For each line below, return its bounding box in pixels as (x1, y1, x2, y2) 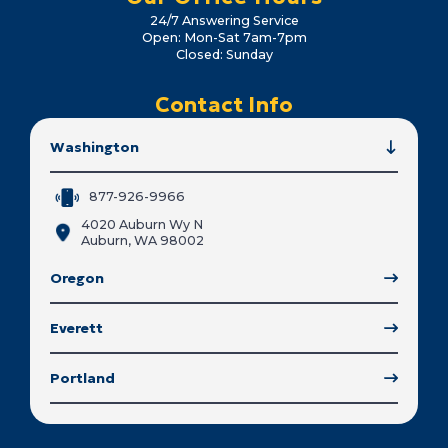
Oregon (50, 269, 104, 288)
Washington (50, 137, 139, 156)
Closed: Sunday (175, 46, 273, 62)
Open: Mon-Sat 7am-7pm (141, 29, 307, 45)
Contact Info (154, 91, 294, 118)
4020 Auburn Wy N (81, 217, 203, 233)
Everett (50, 319, 103, 338)
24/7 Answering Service (149, 12, 299, 28)
